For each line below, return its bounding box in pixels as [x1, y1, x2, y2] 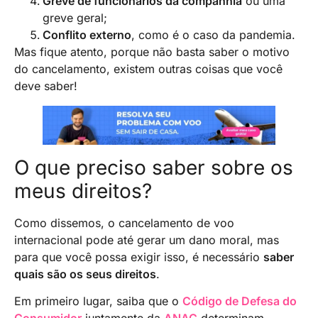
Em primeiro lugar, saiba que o [14, 294, 182, 309]
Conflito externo [43, 28, 131, 43]
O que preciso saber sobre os [14, 155, 293, 180]
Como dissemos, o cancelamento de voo [14, 215, 234, 230]
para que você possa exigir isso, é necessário [14, 249, 263, 264]
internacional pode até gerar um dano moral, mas [14, 232, 279, 247]
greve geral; [43, 11, 107, 26]
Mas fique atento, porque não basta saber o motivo [14, 45, 290, 60]
